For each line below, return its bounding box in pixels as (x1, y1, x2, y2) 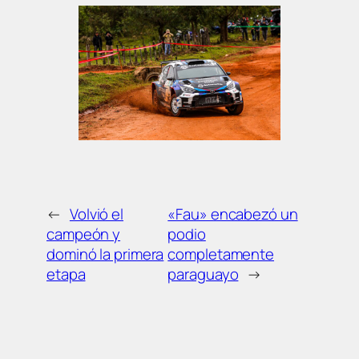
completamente (167, 243, 275, 264)
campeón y (46, 223, 121, 244)
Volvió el (69, 203, 124, 224)
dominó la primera (46, 243, 164, 264)
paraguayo (167, 263, 239, 284)
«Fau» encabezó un (167, 203, 298, 224)
